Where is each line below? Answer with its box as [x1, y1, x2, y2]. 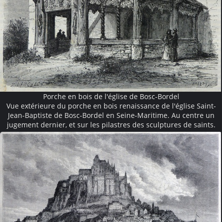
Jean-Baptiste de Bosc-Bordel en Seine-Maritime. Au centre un [7, 110, 215, 120]
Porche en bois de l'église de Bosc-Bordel [43, 91, 179, 101]
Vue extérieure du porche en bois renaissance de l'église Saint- [6, 101, 216, 111]
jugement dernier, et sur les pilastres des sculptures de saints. [6, 119, 216, 129]
